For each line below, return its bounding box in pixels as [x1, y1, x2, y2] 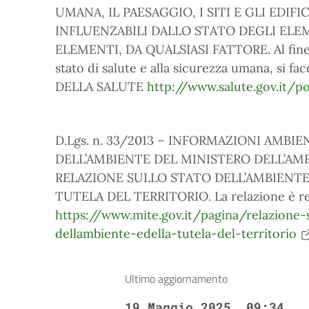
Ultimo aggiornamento [125, 270, 228, 287]
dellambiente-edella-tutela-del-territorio [55, 226, 297, 241]
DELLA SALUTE [55, 79, 147, 94]
